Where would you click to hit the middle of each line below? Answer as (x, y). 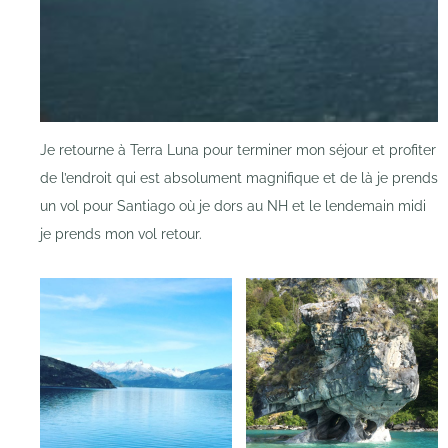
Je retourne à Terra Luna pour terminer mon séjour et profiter (238, 149)
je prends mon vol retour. (121, 233)
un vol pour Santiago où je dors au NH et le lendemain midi (233, 205)
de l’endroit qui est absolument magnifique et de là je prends (239, 177)
